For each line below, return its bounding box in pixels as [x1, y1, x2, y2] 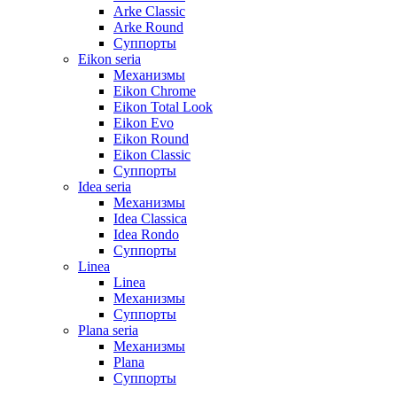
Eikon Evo [113, 114, 174, 130]
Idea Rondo [113, 226, 179, 242]
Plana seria [78, 322, 138, 338]
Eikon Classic [113, 146, 191, 162]
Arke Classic [113, 3, 185, 19]
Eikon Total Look [113, 98, 213, 114]
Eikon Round [113, 130, 189, 146]
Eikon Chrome [113, 82, 196, 98]
